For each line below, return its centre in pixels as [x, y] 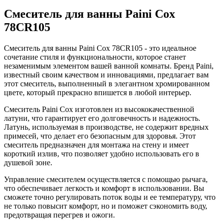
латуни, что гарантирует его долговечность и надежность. [102, 118]
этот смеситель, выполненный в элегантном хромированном [107, 83]
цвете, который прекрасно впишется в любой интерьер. [98, 92]
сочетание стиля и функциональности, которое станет [95, 57]
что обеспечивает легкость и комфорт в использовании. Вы [104, 188]
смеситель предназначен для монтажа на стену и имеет [96, 145]
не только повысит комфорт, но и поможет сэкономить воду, [106, 206]
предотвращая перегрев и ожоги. [59, 215]
